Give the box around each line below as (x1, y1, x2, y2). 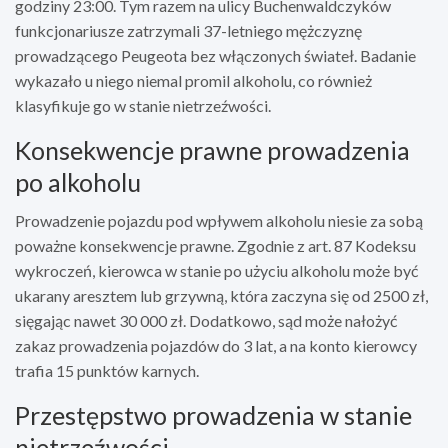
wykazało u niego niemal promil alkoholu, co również (15, 70, 372, 90)
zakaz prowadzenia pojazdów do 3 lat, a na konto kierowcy (15, 335, 417, 355)
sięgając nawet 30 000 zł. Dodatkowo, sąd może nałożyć (15, 310, 397, 330)
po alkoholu (15, 166, 141, 197)
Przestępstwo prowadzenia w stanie (15, 399, 412, 430)
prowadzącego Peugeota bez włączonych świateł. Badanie (15, 45, 416, 65)
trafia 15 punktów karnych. (15, 360, 199, 380)
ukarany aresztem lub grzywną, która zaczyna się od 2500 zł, (15, 285, 428, 305)
